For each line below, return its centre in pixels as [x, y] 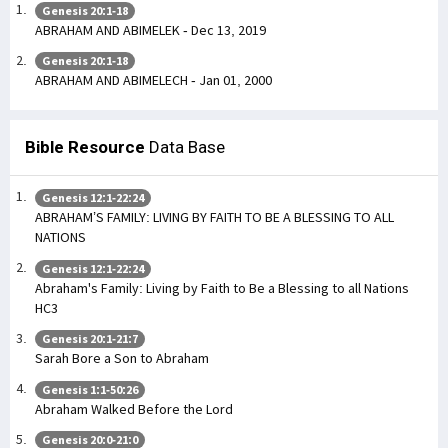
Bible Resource [85, 147]
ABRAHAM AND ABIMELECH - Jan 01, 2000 [153, 80]
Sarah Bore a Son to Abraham [122, 358]
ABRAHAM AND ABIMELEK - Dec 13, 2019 [150, 29]
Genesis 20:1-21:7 [90, 339]
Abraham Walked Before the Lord [134, 408]
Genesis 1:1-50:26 [90, 389]
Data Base [185, 147]
